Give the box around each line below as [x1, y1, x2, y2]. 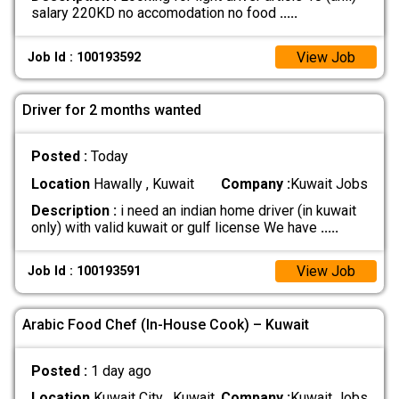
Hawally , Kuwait [89, 175, 194, 192]
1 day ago [90, 362, 151, 380]
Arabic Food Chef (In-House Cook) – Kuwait [22, 315, 309, 333]
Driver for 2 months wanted [22, 101, 201, 118]
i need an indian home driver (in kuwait [116, 201, 356, 219]
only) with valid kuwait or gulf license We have [30, 218, 321, 236]
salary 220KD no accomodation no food [30, 4, 280, 22]
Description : [30, 201, 117, 219]
